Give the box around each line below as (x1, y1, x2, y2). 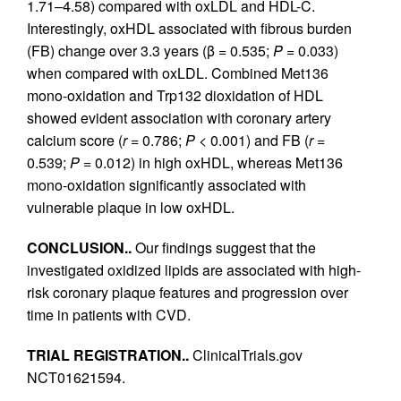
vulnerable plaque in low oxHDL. (27, 196, 235, 218)
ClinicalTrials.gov (192, 344, 303, 365)
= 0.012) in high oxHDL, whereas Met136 (80, 151, 343, 173)
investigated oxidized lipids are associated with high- (27, 259, 361, 280)
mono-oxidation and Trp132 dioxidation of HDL (27, 84, 323, 106)
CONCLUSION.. (27, 236, 135, 258)
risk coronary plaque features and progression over (27, 281, 348, 303)
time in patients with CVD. (27, 303, 191, 325)
